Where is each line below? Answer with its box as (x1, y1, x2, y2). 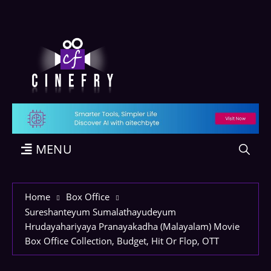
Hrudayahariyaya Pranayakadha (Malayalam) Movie (25, 220, 240, 232)
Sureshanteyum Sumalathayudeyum (25, 206, 176, 218)
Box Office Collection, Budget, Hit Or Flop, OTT (25, 235, 219, 247)
